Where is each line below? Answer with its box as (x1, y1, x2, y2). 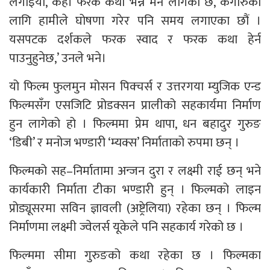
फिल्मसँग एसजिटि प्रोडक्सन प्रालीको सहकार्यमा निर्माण (9, 94, 261, 116)
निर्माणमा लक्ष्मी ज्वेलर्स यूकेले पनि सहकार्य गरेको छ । (9, 216, 243, 237)
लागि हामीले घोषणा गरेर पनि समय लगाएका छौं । (9, 10, 261, 31)
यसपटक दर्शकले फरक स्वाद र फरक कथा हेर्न (9, 28, 261, 50)
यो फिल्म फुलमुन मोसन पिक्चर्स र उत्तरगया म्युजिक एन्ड (9, 75, 261, 97)
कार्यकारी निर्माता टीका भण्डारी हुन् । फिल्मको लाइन (9, 178, 261, 200)
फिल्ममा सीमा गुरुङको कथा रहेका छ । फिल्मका (9, 244, 261, 266)
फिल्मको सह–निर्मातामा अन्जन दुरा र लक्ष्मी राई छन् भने (9, 160, 261, 181)
